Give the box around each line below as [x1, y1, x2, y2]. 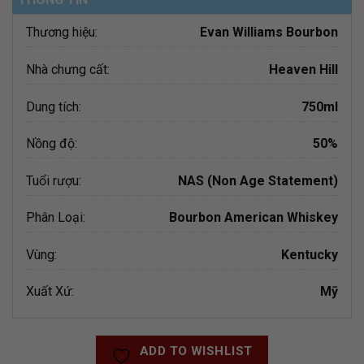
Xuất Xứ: [26, 284, 74, 300]
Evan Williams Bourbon [200, 24, 338, 41]
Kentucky [281, 246, 338, 262]
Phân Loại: [26, 210, 85, 226]
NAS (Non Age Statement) [178, 172, 338, 188]
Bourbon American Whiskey [169, 210, 338, 226]
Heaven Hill [269, 61, 338, 77]
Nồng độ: [26, 136, 77, 152]
